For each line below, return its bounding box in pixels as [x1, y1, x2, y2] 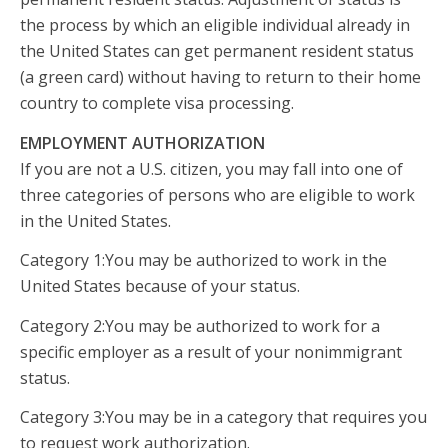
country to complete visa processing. [20, 91, 294, 114]
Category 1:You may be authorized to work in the [20, 249, 387, 272]
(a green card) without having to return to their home [20, 65, 421, 88]
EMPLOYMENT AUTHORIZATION [20, 131, 265, 154]
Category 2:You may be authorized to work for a [20, 314, 380, 337]
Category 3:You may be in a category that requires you [20, 406, 427, 429]
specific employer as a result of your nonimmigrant [20, 340, 402, 363]
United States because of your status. [20, 275, 300, 298]
